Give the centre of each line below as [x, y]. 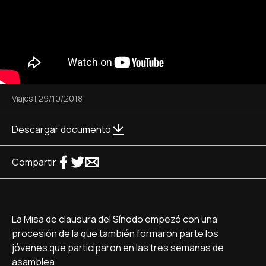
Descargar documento [61, 129]
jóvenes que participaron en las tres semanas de [118, 248]
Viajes [22, 98]
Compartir [34, 162]
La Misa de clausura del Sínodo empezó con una [115, 219]
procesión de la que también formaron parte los [115, 233]
